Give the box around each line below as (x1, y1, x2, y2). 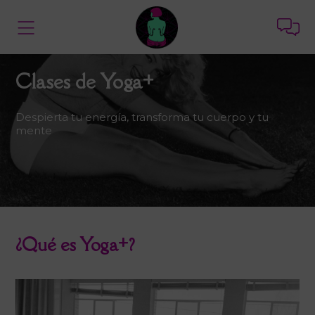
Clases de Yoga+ (15, 68, 153, 94)
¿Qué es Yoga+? (15, 233, 135, 256)
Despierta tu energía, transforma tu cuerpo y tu (15, 110, 269, 124)
